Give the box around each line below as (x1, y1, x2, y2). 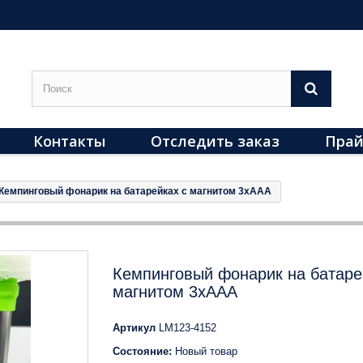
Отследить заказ (151, 131, 280, 151)
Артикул (113, 322, 156, 334)
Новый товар (175, 345, 237, 357)
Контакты (33, 131, 105, 151)
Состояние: (113, 345, 172, 357)
